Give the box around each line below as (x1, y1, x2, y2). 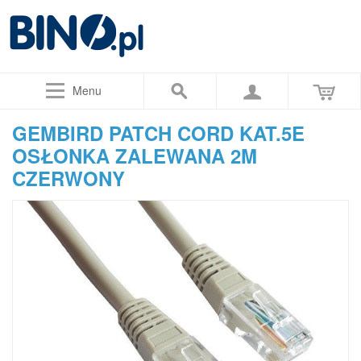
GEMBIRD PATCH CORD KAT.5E (12, 119, 305, 147)
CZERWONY (12, 164, 125, 192)
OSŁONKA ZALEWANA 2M (12, 142, 257, 169)
